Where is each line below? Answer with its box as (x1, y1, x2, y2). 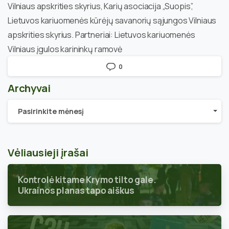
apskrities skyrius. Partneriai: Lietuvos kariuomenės (8, 29, 195, 41)
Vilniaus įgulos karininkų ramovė (8, 43, 122, 55)
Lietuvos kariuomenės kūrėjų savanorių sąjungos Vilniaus (8, 15, 217, 27)
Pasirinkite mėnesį (18, 106, 84, 116)
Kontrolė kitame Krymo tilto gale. (18, 173, 156, 186)
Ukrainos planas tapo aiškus (18, 184, 134, 196)
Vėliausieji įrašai (8, 145, 88, 159)
